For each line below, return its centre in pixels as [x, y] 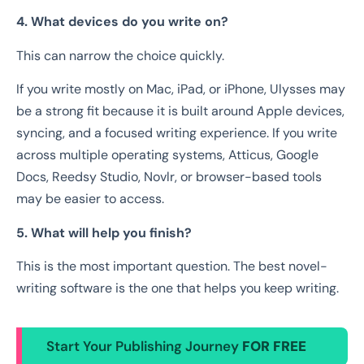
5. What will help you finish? [104, 232]
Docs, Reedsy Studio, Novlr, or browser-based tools [169, 177]
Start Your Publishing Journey [144, 346]
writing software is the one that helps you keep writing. [178, 288]
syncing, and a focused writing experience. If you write [177, 133]
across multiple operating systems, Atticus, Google [167, 155]
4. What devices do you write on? [122, 22]
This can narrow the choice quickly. [120, 55]
